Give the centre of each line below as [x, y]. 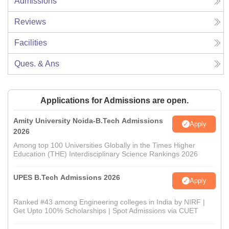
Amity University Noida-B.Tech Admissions [88, 121]
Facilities [31, 43]
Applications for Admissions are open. [114, 101]
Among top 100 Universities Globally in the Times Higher [104, 145]
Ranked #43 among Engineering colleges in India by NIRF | [109, 202]
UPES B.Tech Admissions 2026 [67, 178]
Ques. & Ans [37, 64]
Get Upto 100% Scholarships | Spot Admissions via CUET [106, 211]
